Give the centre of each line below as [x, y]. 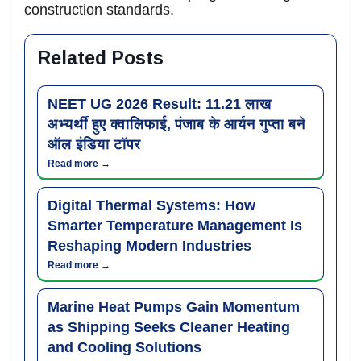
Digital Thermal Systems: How [151, 205]
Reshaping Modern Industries [149, 245]
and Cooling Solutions [124, 347]
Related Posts [100, 58]
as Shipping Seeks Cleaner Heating [169, 327]
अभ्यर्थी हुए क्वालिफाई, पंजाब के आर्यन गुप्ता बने [176, 124]
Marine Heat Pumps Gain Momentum [174, 307]
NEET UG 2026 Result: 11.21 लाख [160, 104]
